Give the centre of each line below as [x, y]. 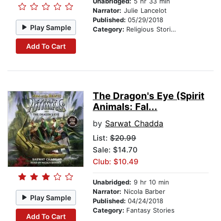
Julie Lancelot [144, 11]
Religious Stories [148, 29]
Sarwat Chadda [134, 124]
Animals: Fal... [125, 107]
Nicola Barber [143, 192]
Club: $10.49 [116, 162]
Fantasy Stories [150, 210]
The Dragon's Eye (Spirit [148, 96]
